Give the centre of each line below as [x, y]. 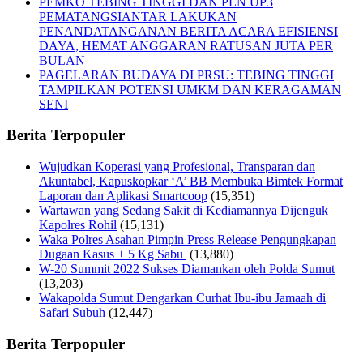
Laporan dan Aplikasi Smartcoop [123, 196]
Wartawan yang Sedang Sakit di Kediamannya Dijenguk [184, 211]
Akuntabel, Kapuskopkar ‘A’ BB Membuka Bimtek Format [191, 181]
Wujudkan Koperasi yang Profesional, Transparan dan [177, 167]
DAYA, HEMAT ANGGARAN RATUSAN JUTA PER [186, 45]
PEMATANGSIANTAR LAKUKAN [138, 16]
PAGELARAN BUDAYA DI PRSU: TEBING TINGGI [186, 75]
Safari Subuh [72, 313]
